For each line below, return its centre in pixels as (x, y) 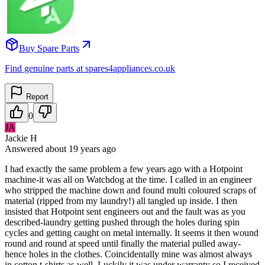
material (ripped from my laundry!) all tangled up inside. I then (121, 201)
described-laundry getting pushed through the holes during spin (122, 222)
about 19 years (73, 148)
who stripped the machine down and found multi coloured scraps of (130, 190)
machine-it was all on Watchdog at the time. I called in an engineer (128, 179)
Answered (25, 148)
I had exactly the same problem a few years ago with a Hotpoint (124, 169)
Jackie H (21, 138)
